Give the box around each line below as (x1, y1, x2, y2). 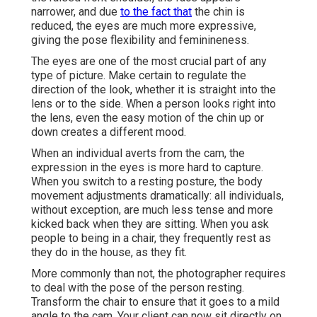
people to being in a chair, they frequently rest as (31, 231, 271, 246)
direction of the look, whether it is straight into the (31, 83, 276, 97)
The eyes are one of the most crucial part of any (31, 54, 267, 69)
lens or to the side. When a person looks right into (31, 97, 276, 111)
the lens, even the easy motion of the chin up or (31, 111, 264, 125)
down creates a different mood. (31, 125, 186, 139)
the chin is (192, 5, 245, 19)
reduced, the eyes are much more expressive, (31, 19, 256, 33)
